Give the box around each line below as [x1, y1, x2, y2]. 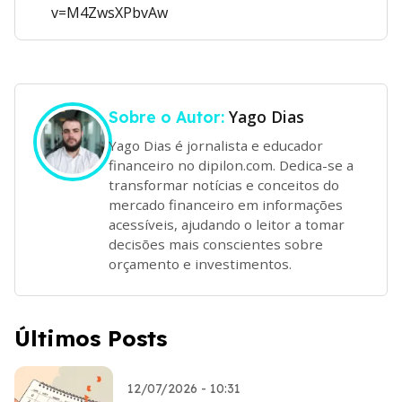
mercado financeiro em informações [109, 195, 343, 214]
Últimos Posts [14, 324, 167, 352]
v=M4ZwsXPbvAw [51, 3, 168, 22]
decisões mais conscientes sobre [109, 234, 323, 253]
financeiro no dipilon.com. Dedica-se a [109, 155, 354, 174]
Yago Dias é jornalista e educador [109, 135, 323, 154]
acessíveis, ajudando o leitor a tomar [109, 214, 345, 233]
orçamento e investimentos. [109, 254, 292, 273]
